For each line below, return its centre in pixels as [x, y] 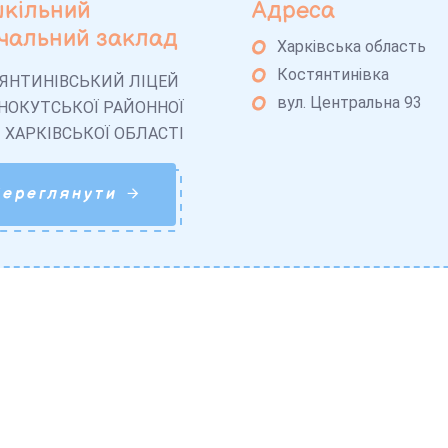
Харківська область [352, 47]
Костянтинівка [333, 75]
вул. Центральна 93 [350, 103]
